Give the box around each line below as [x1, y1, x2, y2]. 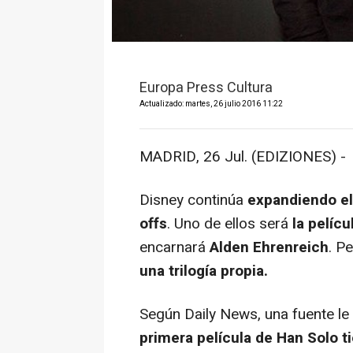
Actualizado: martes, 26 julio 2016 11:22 [139, 98, 283, 110]
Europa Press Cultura [139, 76, 273, 98]
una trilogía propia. [139, 259, 268, 282]
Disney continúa [139, 188, 247, 211]
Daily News [184, 303, 258, 325]
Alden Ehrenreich [210, 236, 329, 258]
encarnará [139, 236, 210, 258]
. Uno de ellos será [167, 212, 288, 235]
